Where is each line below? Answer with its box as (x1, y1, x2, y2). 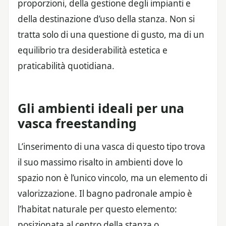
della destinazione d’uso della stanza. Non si (18, 13, 195, 25)
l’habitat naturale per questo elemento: (18, 203, 177, 215)
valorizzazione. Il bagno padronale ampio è (18, 187, 192, 199)
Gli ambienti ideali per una (18, 99, 184, 117)
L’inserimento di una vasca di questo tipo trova (18, 140, 205, 152)
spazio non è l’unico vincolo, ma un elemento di (18, 172, 207, 184)
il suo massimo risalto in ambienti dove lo (18, 156, 183, 168)
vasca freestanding (18, 114, 137, 132)
